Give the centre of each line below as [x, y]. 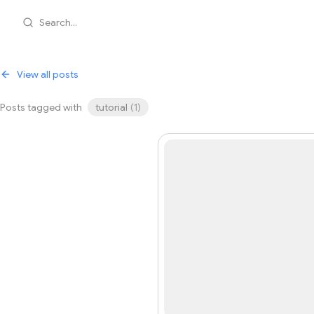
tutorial [111, 107]
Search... [58, 22]
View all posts [48, 74]
